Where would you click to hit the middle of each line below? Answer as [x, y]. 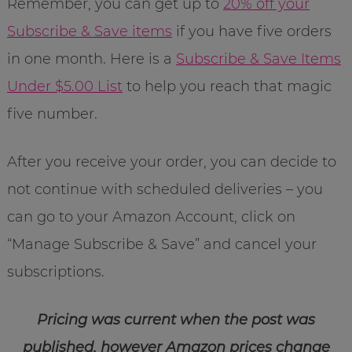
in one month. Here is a [91, 59]
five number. [52, 114]
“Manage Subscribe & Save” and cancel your [161, 244]
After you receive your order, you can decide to [171, 161]
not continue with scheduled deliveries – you [165, 189]
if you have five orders [251, 31]
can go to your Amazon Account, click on [151, 216]
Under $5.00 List [64, 86]
